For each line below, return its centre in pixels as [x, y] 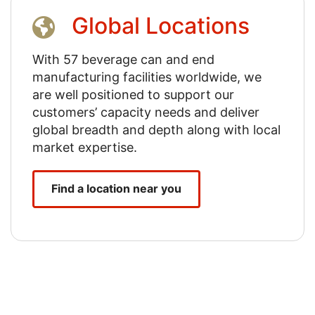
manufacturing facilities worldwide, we [147, 77]
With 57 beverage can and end [123, 60]
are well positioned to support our [133, 95]
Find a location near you [116, 189]
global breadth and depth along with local [156, 130]
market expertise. [85, 148]
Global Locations [161, 26]
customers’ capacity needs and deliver [146, 112]
